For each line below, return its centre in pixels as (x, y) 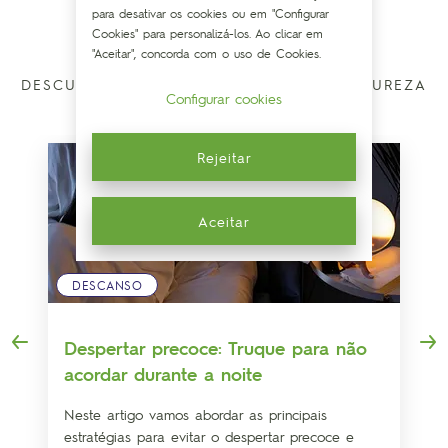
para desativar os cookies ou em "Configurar (210, 13)
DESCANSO (107, 285)
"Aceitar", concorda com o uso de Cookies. (206, 53)
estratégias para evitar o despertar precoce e (209, 436)
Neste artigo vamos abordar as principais (195, 414)
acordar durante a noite (163, 373)
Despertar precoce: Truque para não (215, 347)
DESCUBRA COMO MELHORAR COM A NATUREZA (224, 84)
